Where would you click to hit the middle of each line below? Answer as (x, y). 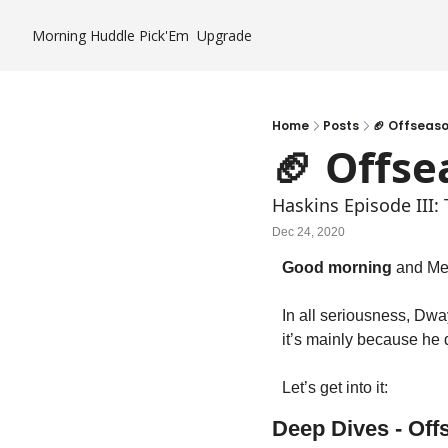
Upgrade (224, 35)
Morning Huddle (83, 35)
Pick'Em (164, 35)
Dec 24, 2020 (308, 231)
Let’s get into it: (335, 387)
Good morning (337, 267)
